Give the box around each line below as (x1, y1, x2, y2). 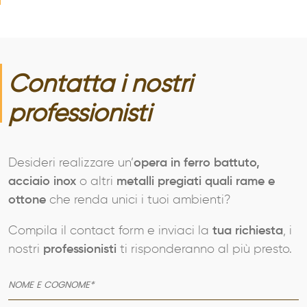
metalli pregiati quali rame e (113, 175, 275, 188)
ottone (8, 193, 49, 206)
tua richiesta (212, 224, 283, 237)
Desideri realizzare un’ (8, 156, 134, 169)
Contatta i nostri (8, 72, 192, 97)
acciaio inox (8, 175, 79, 188)
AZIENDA (14, 282, 107, 301)
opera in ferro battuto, (134, 156, 260, 169)
